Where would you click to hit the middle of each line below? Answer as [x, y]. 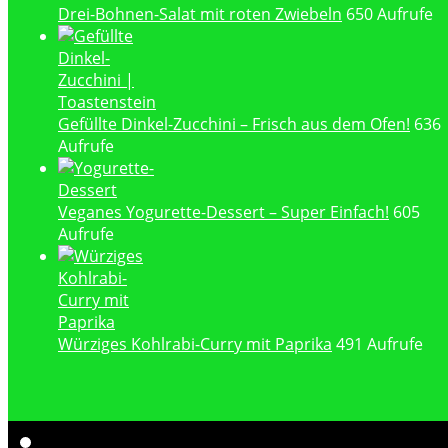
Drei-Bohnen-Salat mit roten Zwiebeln [200, 14]
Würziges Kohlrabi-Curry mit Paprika [195, 344]
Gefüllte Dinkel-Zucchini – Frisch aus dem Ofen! [234, 124]
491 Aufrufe [379, 344]
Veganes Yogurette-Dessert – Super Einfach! [223, 212]
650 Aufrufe [389, 14]
